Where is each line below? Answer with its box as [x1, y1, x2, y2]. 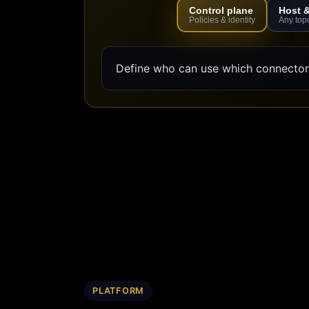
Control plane [189, 5, 253, 17]
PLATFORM [92, 286, 145, 297]
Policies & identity [189, 16, 255, 25]
